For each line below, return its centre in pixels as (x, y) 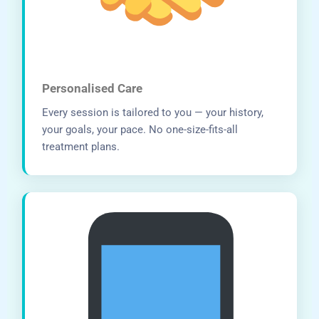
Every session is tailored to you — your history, (153, 112)
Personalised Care (93, 88)
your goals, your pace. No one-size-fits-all (140, 129)
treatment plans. (81, 146)
